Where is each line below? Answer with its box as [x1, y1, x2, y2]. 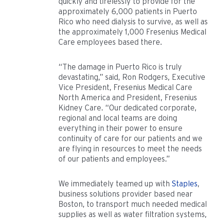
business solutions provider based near [58, 189, 193, 199]
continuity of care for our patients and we [58, 134, 202, 144]
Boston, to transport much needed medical [58, 200, 207, 209]
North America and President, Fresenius [58, 93, 197, 103]
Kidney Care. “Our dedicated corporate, [58, 103, 197, 113]
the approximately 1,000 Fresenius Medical [58, 27, 206, 37]
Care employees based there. [58, 37, 162, 47]
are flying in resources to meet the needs [58, 144, 202, 154]
